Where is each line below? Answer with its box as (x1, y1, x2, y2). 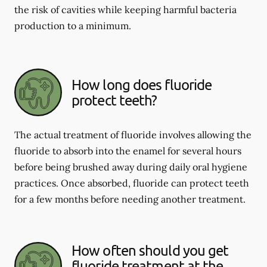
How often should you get (72, 241, 229, 259)
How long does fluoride (72, 75, 212, 93)
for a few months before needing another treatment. (14, 193, 246, 205)
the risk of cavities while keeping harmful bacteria (14, 3, 237, 15)
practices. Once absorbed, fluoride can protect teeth (14, 176, 249, 189)
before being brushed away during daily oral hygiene (14, 160, 247, 173)
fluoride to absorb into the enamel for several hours (14, 144, 241, 157)
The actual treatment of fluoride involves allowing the (14, 128, 252, 141)
